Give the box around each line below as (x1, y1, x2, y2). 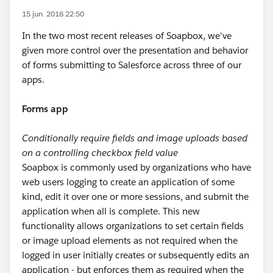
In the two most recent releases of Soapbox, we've (22, 30, 232, 41)
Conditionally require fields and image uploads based (22, 132, 247, 144)
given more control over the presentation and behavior (22, 44, 248, 56)
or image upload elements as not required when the (22, 235, 238, 246)
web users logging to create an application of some (22, 176, 235, 188)
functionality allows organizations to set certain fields (22, 220, 244, 232)
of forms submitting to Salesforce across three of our (22, 59, 241, 71)
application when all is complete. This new (22, 205, 200, 217)
